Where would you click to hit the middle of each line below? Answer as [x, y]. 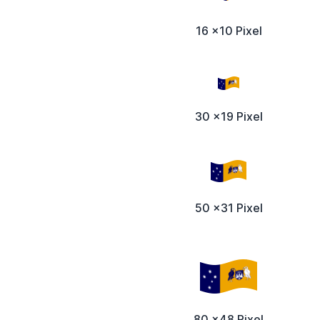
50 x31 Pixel [229, 208]
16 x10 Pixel [229, 30]
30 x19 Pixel [229, 116]
